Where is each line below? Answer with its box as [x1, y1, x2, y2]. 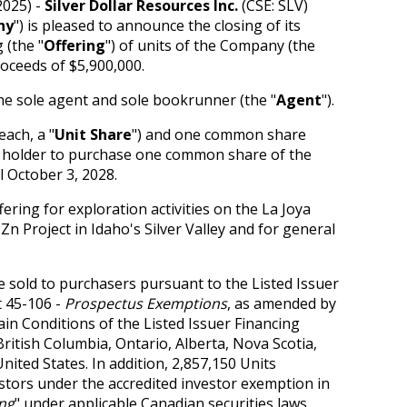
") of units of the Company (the [105, 35, 315, 55]
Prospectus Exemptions [65, 293, 227, 313]
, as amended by [227, 293, 336, 313]
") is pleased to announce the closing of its [14, 15, 301, 35]
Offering [44, 35, 105, 55]
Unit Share [55, 124, 132, 144]
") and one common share [132, 124, 306, 144]
